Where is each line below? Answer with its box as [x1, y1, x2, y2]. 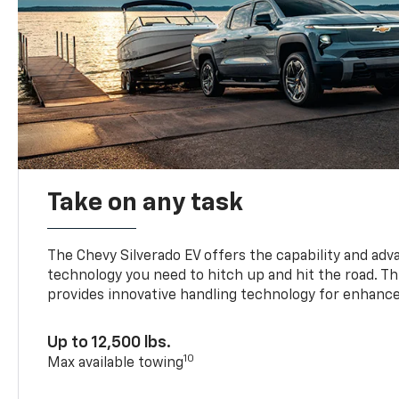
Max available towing [47, 355, 184, 370]
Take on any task [47, 190, 244, 216]
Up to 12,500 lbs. [47, 334, 172, 351]
